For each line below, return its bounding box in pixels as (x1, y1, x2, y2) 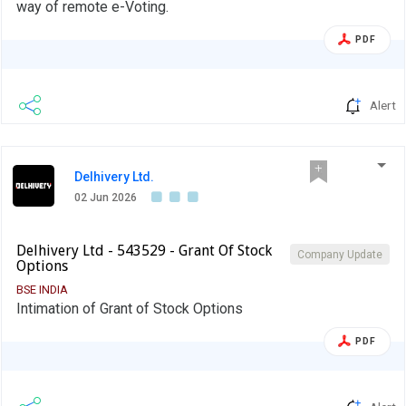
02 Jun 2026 (74, 190, 137, 204)
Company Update (297, 247, 382, 261)
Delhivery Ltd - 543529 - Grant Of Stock (16, 241, 272, 259)
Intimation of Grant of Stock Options (16, 299, 243, 317)
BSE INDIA (16, 282, 68, 296)
